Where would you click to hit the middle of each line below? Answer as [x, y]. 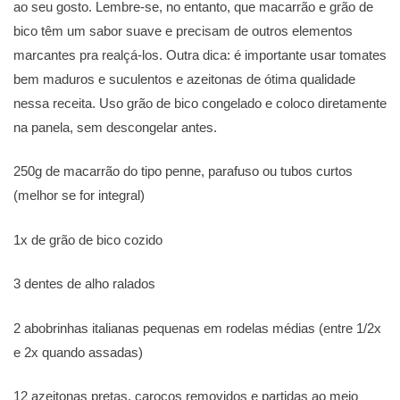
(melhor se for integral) [79, 196]
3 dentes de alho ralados [84, 284]
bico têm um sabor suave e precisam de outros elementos [183, 30]
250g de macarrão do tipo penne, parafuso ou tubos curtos [183, 171]
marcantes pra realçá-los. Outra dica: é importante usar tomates [200, 54]
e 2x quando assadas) [78, 352]
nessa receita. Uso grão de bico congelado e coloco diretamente [200, 103]
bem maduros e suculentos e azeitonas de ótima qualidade [184, 79]
